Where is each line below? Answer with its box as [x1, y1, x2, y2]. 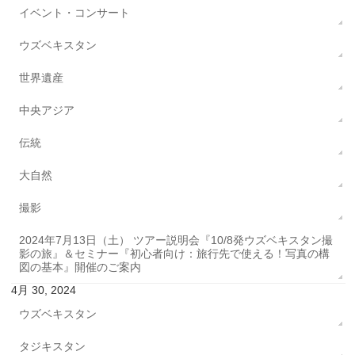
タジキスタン [19, 340, 86, 353]
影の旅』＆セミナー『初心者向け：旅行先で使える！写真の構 [19, 247, 330, 261]
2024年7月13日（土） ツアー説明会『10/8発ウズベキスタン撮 [19, 234, 334, 247]
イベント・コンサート [19, 6, 131, 20]
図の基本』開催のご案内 [19, 261, 142, 274]
